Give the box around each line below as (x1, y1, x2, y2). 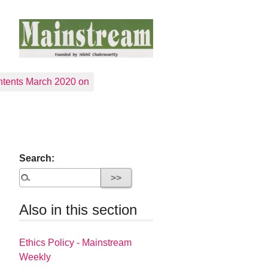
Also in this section (19, 202, 138, 218)
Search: (19, 153, 55, 163)
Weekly (19, 252, 51, 263)
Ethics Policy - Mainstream (19, 237, 132, 248)
